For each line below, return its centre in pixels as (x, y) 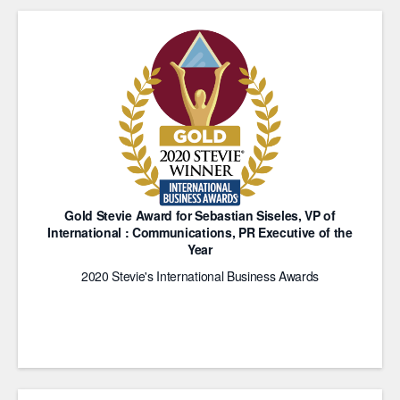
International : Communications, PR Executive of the (200, 232)
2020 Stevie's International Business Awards (200, 276)
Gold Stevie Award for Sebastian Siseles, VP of (200, 215)
